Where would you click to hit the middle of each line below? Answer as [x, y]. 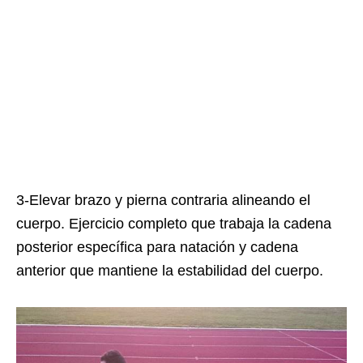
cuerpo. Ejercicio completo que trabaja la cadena [174, 224]
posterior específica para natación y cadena [157, 248]
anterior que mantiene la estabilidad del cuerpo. [170, 271]
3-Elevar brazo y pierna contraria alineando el [163, 201]
